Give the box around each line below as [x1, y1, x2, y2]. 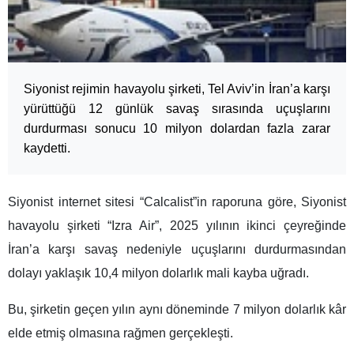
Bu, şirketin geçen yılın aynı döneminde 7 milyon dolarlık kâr [8, 303, 346, 317]
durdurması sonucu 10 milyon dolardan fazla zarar [24, 122, 330, 136]
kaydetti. [24, 141, 70, 156]
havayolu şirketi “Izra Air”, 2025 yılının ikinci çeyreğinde [8, 219, 346, 233]
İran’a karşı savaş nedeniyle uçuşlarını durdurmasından [8, 243, 346, 257]
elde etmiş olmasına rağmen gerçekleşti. [8, 326, 233, 341]
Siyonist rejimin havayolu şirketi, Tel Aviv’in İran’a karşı [24, 82, 330, 96]
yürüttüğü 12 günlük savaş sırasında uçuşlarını [24, 102, 330, 116]
